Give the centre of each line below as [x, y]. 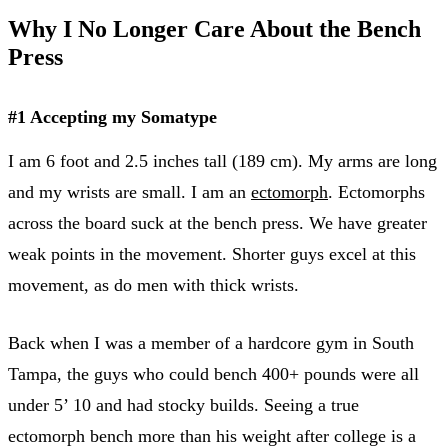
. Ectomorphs [376, 191]
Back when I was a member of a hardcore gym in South [211, 342]
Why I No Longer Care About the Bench [214, 28]
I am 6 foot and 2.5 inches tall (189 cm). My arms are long [222, 160]
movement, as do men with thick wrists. [153, 284]
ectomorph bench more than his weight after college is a [212, 435]
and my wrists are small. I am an [129, 191]
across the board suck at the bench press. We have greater [217, 222]
